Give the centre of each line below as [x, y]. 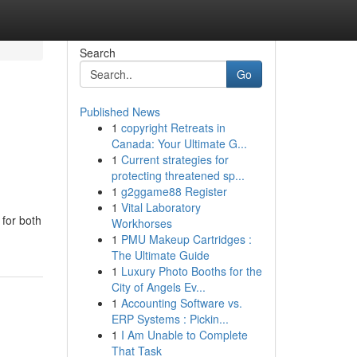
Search [97, 53]
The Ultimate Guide [160, 255]
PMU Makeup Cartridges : [186, 239]
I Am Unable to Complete [184, 335]
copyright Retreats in [173, 127]
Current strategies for [175, 159]
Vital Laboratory [161, 207]
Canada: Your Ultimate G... [179, 143]
